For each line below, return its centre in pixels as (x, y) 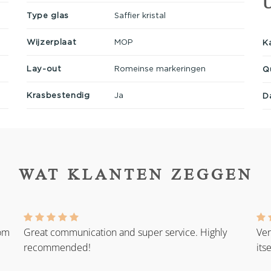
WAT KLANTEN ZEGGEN (135, 174)
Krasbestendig (58, 95)
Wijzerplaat (52, 41)
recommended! (57, 248)
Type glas (48, 15)
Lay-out (44, 68)
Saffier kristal (140, 15)
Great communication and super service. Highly (125, 233)
